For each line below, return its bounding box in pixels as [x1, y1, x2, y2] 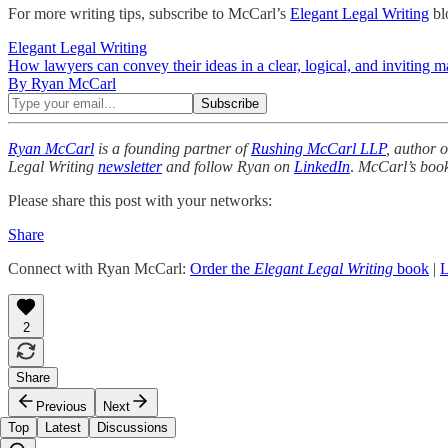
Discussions [97, 419, 168, 435]
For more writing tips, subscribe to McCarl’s [8, 4, 290, 22]
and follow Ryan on [166, 157, 294, 175]
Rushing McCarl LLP [251, 139, 386, 157]
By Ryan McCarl [8, 74, 116, 92]
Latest [45, 419, 81, 435]
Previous [36, 398, 87, 414]
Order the [190, 259, 254, 277]
